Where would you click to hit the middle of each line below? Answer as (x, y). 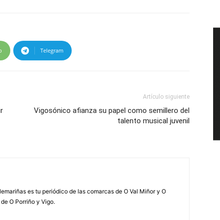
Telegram (52, 50)
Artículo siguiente (166, 97)
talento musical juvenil (153, 121)
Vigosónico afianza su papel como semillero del (112, 110)
